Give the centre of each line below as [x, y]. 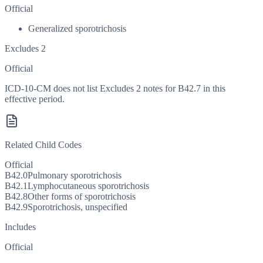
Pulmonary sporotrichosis [75, 176]
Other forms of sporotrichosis [82, 197]
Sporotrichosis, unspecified [77, 207]
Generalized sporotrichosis [77, 29]
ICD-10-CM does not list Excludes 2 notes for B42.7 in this [115, 89]
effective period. [35, 99]
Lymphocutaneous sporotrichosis [88, 186]
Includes [20, 227]
